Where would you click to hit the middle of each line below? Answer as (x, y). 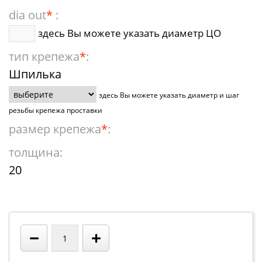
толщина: (36, 152)
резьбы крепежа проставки (56, 110)
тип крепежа (44, 56)
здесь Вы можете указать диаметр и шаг (169, 95)
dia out (27, 15)
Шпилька (35, 74)
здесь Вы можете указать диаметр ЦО (130, 33)
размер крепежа (55, 129)
